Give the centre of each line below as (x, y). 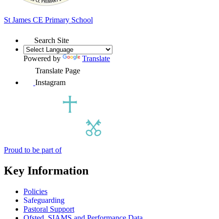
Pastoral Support (49, 209)
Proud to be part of (33, 150)
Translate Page (58, 70)
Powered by (43, 58)
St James (18, 20)
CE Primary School (63, 20)
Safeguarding (44, 200)
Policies (35, 191)
